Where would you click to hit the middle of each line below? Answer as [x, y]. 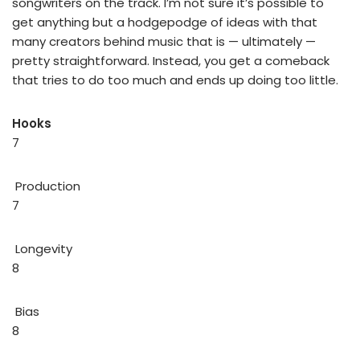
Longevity [42, 248]
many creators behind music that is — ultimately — [164, 41]
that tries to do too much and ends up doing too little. [175, 80]
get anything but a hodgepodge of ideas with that [165, 22]
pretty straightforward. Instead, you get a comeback [171, 60]
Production [46, 186]
